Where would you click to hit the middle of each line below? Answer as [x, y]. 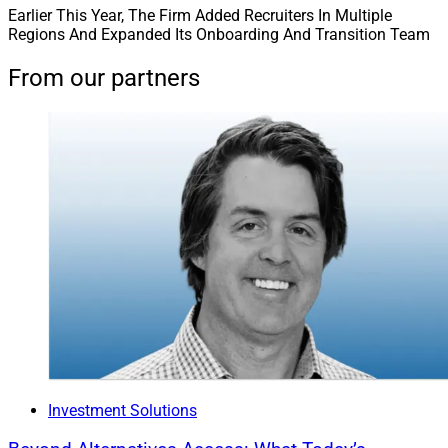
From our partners [104, 77]
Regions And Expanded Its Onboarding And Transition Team [219, 34]
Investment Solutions [122, 411]
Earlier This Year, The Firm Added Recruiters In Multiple [200, 15]
